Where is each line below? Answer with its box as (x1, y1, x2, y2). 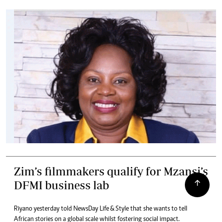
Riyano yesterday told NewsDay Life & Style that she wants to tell (14, 205, 187, 213)
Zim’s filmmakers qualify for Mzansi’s (14, 164, 208, 178)
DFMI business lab (14, 178, 109, 192)
